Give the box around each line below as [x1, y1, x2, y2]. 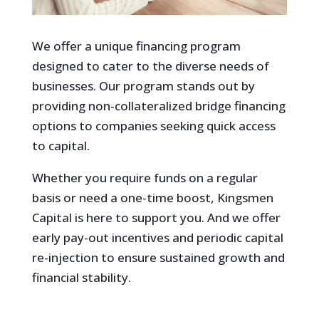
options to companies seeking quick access [31, 117, 276, 134]
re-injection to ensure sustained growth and [31, 249, 285, 266]
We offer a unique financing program [31, 37, 241, 54]
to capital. [31, 137, 90, 154]
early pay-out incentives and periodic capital [31, 229, 283, 246]
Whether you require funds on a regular [31, 169, 258, 186]
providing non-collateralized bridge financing [31, 97, 286, 114]
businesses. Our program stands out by [31, 77, 255, 94]
